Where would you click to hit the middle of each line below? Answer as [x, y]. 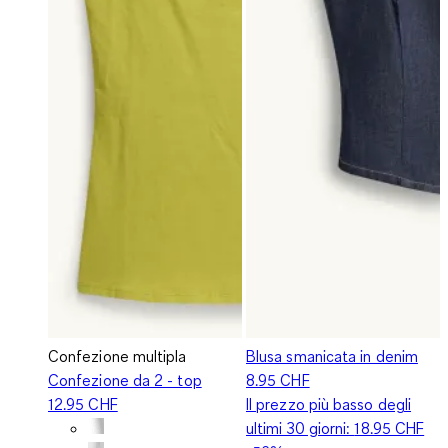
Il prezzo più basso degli [329, 403]
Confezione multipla [117, 355]
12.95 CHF [83, 403]
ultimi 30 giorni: [300, 427]
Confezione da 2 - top [125, 379]
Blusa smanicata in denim [332, 355]
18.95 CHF [389, 427]
